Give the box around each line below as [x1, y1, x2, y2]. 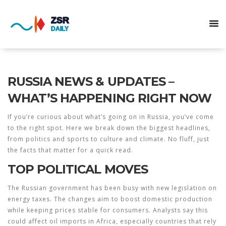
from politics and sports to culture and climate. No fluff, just [8, 135, 209, 143]
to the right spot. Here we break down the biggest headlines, [8, 124, 210, 132]
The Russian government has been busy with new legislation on [8, 184, 217, 192]
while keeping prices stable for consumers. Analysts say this [8, 206, 208, 214]
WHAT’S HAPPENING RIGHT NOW [8, 91, 212, 105]
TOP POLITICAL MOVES [8, 162, 148, 177]
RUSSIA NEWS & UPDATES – [8, 74, 174, 89]
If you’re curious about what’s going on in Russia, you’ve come [8, 112, 214, 121]
